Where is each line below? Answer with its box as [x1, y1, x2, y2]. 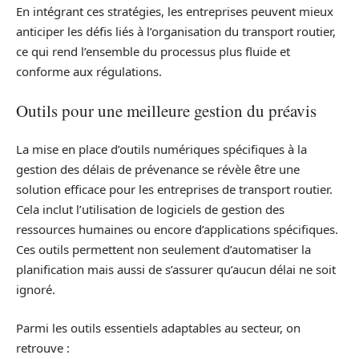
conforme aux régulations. [16, 63, 162, 79]
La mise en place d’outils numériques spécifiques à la [16, 141, 307, 157]
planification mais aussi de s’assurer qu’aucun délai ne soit [16, 261, 336, 277]
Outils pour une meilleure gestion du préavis [16, 99, 317, 122]
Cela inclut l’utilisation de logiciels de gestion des [16, 201, 284, 217]
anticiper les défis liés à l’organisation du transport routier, [16, 23, 336, 39]
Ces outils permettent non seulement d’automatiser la [16, 241, 311, 257]
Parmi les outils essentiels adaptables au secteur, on [16, 319, 301, 336]
